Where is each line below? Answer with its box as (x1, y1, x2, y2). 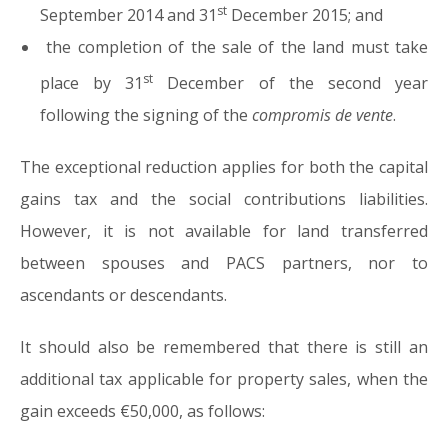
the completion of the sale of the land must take (40, 35, 428, 58)
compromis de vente (252, 104, 393, 127)
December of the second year (153, 72, 429, 95)
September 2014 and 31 (40, 3, 217, 26)
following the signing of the (40, 104, 252, 127)
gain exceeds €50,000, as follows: (20, 400, 265, 423)
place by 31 (40, 72, 144, 95)
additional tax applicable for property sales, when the (20, 368, 428, 391)
